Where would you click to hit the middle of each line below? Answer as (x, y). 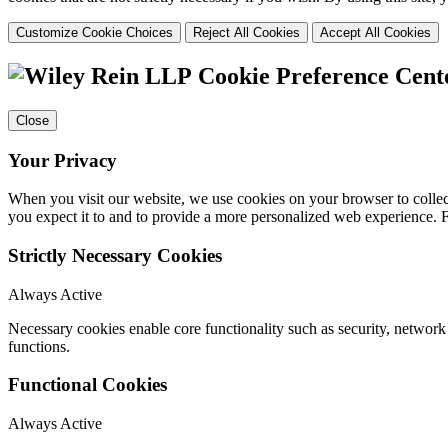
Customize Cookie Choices (94, 32)
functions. (39, 346)
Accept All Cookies (375, 32)
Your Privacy (62, 160)
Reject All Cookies (246, 32)
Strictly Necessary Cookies (115, 255)
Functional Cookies (87, 385)
